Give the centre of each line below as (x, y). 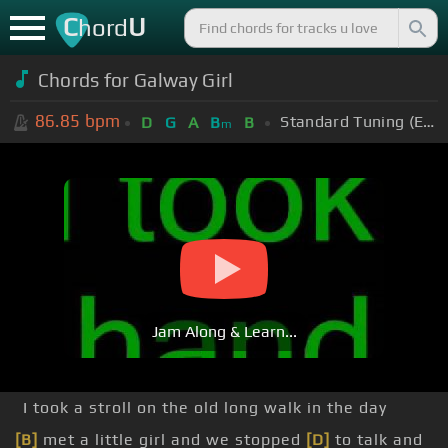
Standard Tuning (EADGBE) (429, 121)
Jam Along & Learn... (224, 332)
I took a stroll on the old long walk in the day (205, 408)
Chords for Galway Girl (135, 79)
